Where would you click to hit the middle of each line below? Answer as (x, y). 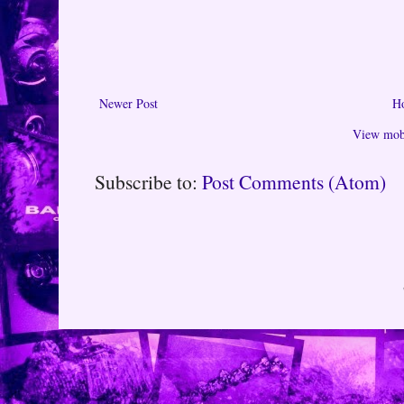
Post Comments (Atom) (294, 181)
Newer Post (129, 103)
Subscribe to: (148, 181)
